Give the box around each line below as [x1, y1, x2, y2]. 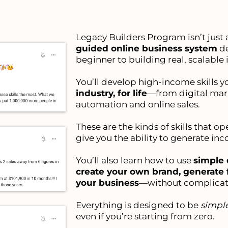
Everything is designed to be [76, 200, 201, 210]
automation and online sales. [76, 99, 201, 109]
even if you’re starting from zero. [76, 211, 215, 221]
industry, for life [76, 88, 148, 98]
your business [76, 178, 139, 188]
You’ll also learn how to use [76, 155, 194, 165]
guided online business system [76, 43, 218, 53]
